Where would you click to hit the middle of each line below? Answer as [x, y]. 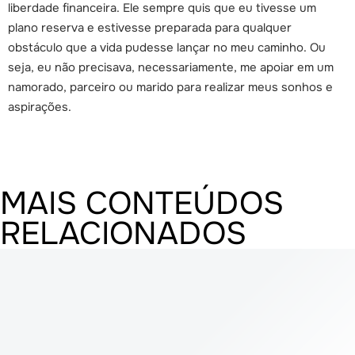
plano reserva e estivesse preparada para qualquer [150, 27]
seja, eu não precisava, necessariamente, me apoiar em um [171, 67]
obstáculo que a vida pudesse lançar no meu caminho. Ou [167, 47]
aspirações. [40, 107]
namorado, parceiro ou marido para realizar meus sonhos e [170, 87]
